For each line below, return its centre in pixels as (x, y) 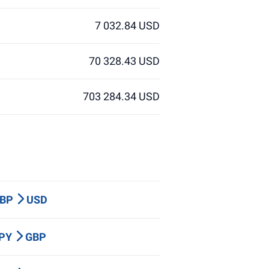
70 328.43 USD (124, 61)
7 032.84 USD (127, 26)
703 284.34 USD (121, 96)
